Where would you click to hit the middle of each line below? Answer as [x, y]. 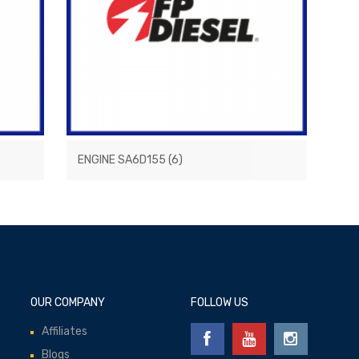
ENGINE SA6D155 [123, 159]
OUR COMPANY [68, 302]
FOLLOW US [219, 302]
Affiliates [65, 331]
